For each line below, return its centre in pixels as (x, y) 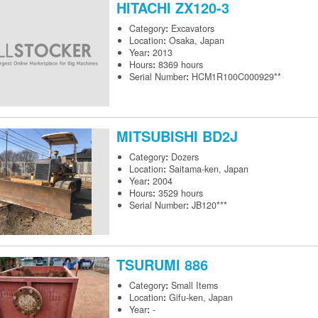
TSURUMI (150, 265)
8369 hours (181, 65)
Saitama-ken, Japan (209, 169)
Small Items (194, 286)
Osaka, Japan (197, 41)
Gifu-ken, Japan (201, 298)
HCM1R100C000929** (236, 77)
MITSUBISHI (159, 136)
